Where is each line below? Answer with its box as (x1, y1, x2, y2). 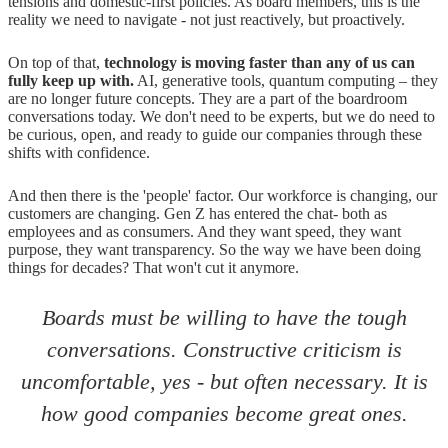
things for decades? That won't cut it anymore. (8, 259, 299, 277)
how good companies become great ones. (40, 401, 408, 427)
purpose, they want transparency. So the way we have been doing (8, 241, 421, 259)
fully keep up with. (8, 72, 134, 90)
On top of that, (8, 54, 104, 72)
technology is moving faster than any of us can (104, 54, 415, 72)
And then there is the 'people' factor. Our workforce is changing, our (8, 187, 437, 205)
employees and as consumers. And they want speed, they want (8, 223, 401, 241)
